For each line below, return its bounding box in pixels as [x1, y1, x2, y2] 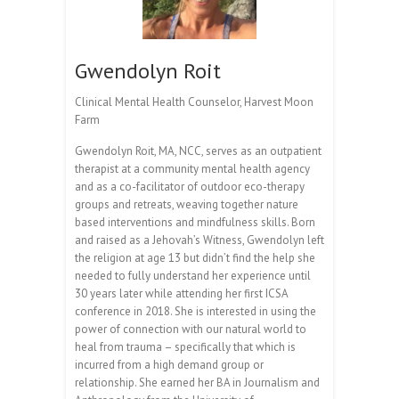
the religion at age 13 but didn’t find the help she [75, 250, 315, 266]
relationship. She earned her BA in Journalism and [75, 375, 320, 391]
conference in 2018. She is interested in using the [75, 304, 316, 320]
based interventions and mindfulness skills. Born [75, 215, 315, 231]
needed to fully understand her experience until [75, 268, 311, 284]
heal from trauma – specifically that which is [75, 339, 296, 355]
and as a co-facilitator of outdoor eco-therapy [75, 179, 305, 195]
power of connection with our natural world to [75, 322, 306, 338]
